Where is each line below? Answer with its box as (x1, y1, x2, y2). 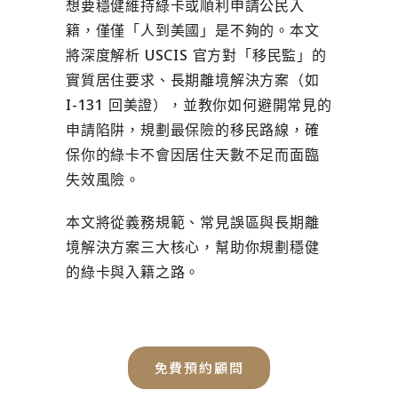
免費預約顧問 (154, 358, 244, 377)
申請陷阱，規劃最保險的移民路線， (66, 120, 305, 139)
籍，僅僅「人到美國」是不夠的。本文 (66, 20, 320, 40)
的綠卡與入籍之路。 (66, 262, 201, 282)
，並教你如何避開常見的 (168, 95, 332, 115)
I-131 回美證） (66, 95, 168, 115)
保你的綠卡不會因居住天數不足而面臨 (66, 145, 320, 164)
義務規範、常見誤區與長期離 (125, 212, 320, 232)
